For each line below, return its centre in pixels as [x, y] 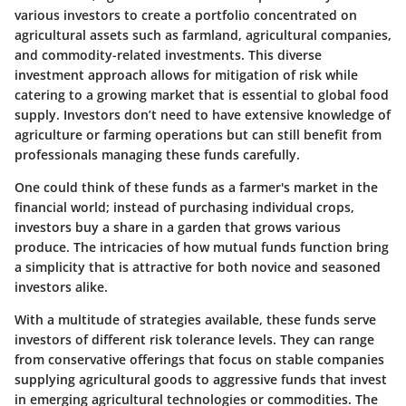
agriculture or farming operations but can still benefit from [198, 134]
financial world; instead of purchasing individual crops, [184, 207]
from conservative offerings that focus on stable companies [199, 359]
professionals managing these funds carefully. [157, 154]
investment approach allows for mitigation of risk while [186, 74]
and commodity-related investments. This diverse [168, 54]
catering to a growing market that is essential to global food [202, 94]
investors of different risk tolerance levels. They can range [194, 339]
